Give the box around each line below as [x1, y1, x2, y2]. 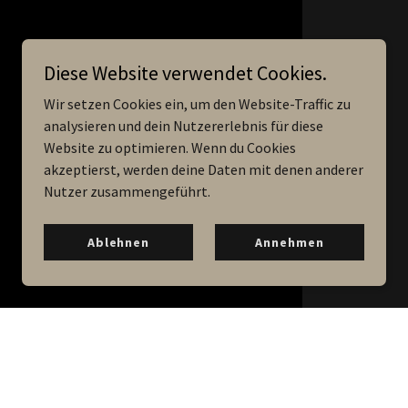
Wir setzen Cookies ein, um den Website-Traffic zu [44, 95, 351, 113]
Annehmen [255, 234, 324, 250]
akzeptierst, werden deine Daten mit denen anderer [44, 160, 363, 178]
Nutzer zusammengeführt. [44, 182, 210, 200]
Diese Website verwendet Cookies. [44, 60, 327, 86]
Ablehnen [87, 234, 150, 250]
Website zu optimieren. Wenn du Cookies [44, 138, 296, 157]
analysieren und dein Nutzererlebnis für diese [44, 117, 323, 135]
